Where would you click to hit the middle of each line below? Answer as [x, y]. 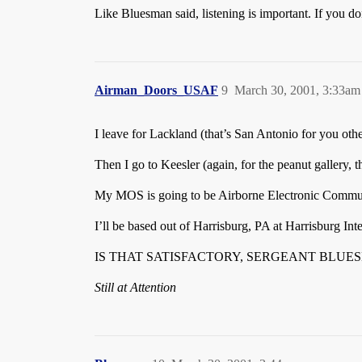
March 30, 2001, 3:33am [297, 90]
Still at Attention [135, 287]
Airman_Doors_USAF [156, 90]
